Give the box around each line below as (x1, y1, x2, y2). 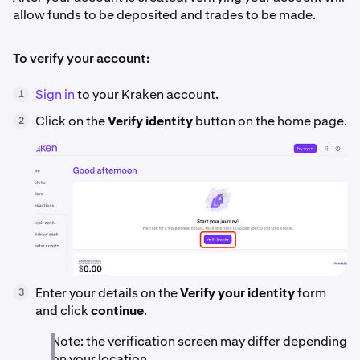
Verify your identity (180, 284, 295, 301)
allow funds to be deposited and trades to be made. (13, 6, 316, 23)
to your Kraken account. (75, 86, 219, 103)
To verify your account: (13, 50, 149, 67)
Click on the (35, 112, 108, 129)
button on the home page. (193, 112, 347, 129)
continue (91, 301, 144, 319)
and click (35, 301, 91, 319)
